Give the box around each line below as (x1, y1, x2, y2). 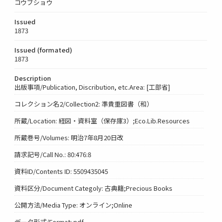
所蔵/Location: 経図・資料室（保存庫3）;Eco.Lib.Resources (14, 115, 190, 125)
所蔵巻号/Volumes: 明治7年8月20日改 (14, 132, 124, 142)
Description (14, 73, 52, 83)
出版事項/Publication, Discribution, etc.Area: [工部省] (14, 82, 170, 92)
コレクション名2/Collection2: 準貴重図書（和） (14, 99, 154, 109)
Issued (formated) (14, 45, 73, 55)
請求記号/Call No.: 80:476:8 (14, 149, 92, 159)
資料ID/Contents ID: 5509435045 (14, 166, 109, 176)
